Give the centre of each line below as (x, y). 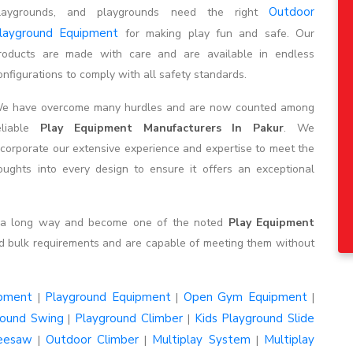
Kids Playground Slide (255, 318)
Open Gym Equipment (245, 297)
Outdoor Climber (92, 339)
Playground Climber (129, 318)
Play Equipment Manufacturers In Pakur (162, 128)
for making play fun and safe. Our (216, 33)
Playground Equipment (108, 297)
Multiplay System (201, 339)
